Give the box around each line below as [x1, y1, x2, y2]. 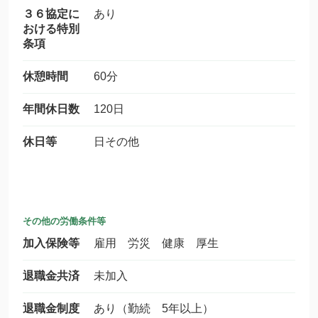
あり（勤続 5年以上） [94, 302, 214, 314]
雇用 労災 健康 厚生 [94, 237, 219, 249]
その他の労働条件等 [23, 216, 106, 226]
